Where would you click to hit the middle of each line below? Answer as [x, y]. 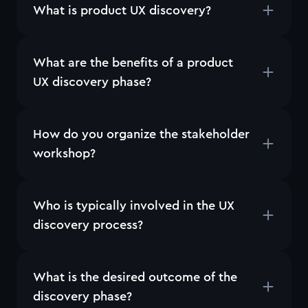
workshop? [64, 153]
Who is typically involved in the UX [134, 206]
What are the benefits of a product [133, 63]
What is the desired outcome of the [135, 277]
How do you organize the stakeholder [141, 134]
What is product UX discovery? [122, 10]
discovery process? [88, 225]
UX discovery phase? [92, 82]
